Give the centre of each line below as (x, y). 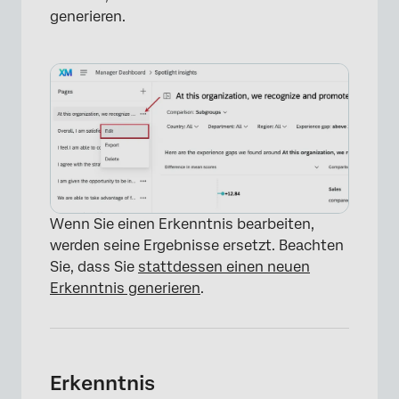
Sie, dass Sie (94, 267)
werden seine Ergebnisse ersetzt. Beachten (197, 246)
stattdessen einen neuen (224, 267)
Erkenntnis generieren (125, 289)
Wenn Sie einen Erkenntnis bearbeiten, (182, 224)
